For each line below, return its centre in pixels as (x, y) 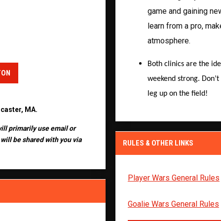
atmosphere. (169, 40)
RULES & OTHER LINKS (158, 143)
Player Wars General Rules (174, 178)
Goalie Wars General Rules (173, 204)
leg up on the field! (178, 93)
